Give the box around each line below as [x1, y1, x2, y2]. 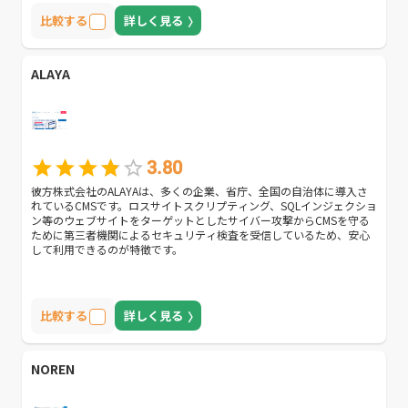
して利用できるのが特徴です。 [31, 240, 183, 257]
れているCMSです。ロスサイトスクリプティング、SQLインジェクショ [31, 197, 377, 213]
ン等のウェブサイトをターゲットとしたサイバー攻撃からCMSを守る [31, 211, 370, 228]
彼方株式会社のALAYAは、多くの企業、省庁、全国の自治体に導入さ [31, 182, 368, 199]
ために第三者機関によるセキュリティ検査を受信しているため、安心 [31, 226, 370, 242]
